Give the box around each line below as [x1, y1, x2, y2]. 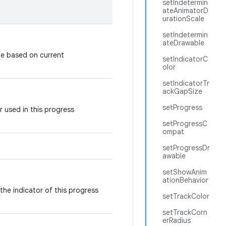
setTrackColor [162, 192, 209, 201]
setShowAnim [162, 167, 207, 177]
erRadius [162, 216, 191, 225]
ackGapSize [162, 87, 202, 96]
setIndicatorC [162, 54, 208, 64]
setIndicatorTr [162, 79, 209, 88]
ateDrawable [162, 38, 204, 47]
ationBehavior [162, 176, 208, 185]
